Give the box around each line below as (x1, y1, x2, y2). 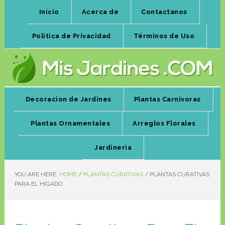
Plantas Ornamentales (31, 120, 110, 128)
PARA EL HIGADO (14, 180, 62, 188)
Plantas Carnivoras (134, 95, 201, 103)
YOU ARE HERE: (14, 171, 59, 178)
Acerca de (81, 8, 119, 16)
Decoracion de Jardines (25, 95, 111, 103)
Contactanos (141, 8, 187, 16)
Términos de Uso (133, 32, 195, 40)
